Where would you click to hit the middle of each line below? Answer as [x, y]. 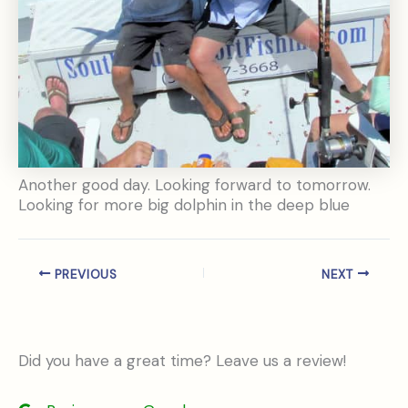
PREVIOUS [84, 274]
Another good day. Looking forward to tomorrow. [194, 185]
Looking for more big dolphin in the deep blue [184, 205]
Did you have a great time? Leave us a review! [182, 361]
